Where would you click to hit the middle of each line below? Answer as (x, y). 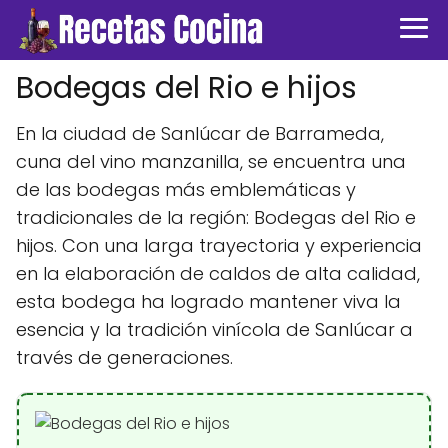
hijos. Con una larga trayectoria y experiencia (219, 245)
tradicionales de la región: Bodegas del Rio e (216, 217)
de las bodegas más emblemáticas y (186, 189)
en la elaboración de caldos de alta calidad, (218, 273)
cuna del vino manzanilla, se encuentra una (211, 161)
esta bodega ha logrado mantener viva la (208, 301)
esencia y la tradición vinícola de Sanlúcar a (214, 329)
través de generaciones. (124, 357)
